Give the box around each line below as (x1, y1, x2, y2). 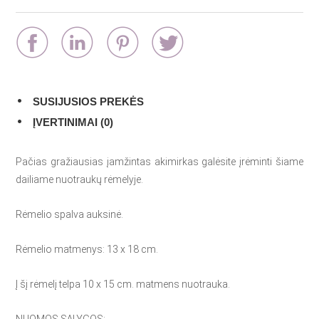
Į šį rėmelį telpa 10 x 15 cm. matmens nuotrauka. (16, 278, 231, 290)
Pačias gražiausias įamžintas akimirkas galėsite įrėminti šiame (16, 156, 303, 167)
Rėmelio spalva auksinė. (16, 209, 124, 220)
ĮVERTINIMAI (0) (33, 116, 114, 128)
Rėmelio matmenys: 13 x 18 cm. (16, 244, 159, 255)
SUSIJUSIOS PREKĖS (33, 95, 145, 108)
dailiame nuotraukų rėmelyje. (16, 174, 144, 185)
